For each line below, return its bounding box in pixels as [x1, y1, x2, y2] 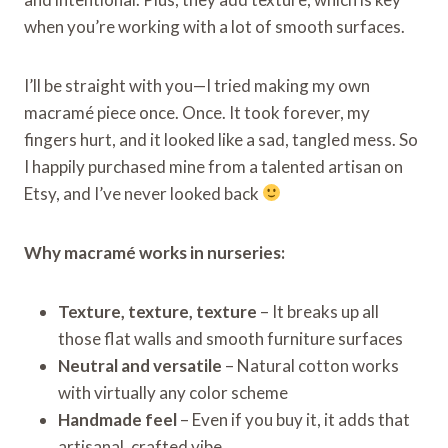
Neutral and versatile [58, 354, 222, 376]
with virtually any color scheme [58, 381, 288, 403]
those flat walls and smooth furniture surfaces [58, 327, 403, 349]
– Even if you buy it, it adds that [177, 408, 410, 430]
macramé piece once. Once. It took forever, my [24, 101, 370, 123]
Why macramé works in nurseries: [24, 241, 285, 263]
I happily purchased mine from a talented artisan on [24, 155, 403, 177]
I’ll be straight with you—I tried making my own [24, 74, 370, 96]
